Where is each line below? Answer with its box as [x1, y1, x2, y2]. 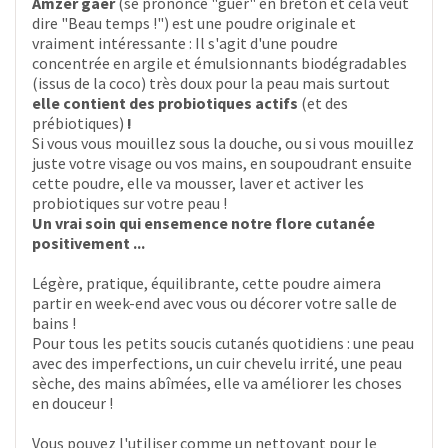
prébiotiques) [32, 112, 127, 133]
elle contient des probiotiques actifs [32, 92, 301, 113]
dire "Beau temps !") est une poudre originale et [32, 12, 356, 33]
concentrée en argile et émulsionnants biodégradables [32, 52, 407, 73]
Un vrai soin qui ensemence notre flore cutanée [32, 212, 375, 233]
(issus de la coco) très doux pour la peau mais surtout [32, 72, 390, 93]
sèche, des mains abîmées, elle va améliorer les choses [32, 372, 402, 393]
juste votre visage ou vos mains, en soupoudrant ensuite [32, 152, 412, 173]
